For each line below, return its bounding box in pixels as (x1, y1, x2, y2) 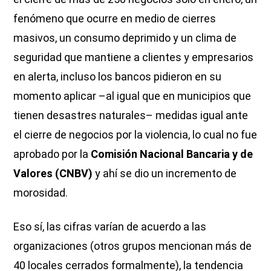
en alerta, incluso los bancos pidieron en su (13, 70, 222, 83)
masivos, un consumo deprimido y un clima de (13, 31, 237, 44)
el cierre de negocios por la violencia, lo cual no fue (13, 128, 258, 141)
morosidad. (13, 186, 68, 199)
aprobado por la (13, 147, 89, 160)
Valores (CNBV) (13, 166, 93, 180)
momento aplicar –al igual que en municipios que (13, 89, 252, 102)
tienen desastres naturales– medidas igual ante (13, 108, 249, 122)
